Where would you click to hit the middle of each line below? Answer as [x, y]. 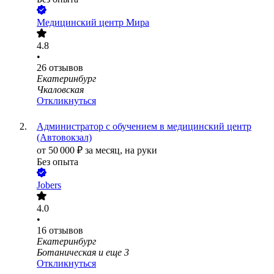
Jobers [49, 185]
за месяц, [105, 150]
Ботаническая [66, 253]
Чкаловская [60, 90]
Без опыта [57, 162]
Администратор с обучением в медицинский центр [144, 127]
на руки [141, 150]
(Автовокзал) [64, 138]
